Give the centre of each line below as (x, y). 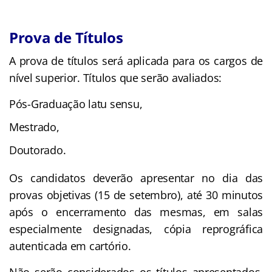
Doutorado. (38, 150)
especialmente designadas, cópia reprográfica (136, 229)
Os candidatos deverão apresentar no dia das (136, 178)
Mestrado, (34, 127)
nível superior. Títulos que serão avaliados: (116, 77)
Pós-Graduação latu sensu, (76, 104)
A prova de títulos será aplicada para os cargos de (136, 60)
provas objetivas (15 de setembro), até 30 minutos (136, 195)
